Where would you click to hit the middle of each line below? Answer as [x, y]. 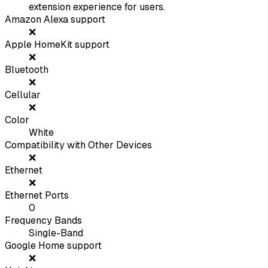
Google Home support [53, 246]
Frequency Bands [43, 221]
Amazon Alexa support [55, 20]
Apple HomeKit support [57, 45]
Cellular [23, 95]
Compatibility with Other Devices [78, 145]
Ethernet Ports [37, 196]
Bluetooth [27, 70]
